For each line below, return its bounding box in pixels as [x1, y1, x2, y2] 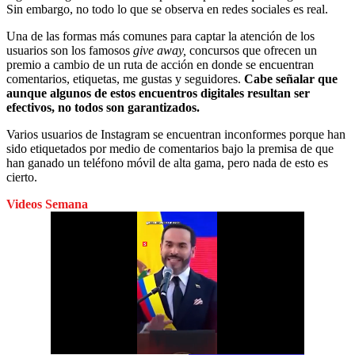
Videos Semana [6, 197, 88, 211]
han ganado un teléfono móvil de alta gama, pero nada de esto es [6, 155, 328, 170]
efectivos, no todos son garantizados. [6, 100, 200, 114]
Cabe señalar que [244, 71, 338, 86]
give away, [130, 43, 186, 57]
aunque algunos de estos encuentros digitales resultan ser [6, 86, 310, 100]
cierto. [6, 170, 37, 184]
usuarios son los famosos [6, 43, 130, 57]
